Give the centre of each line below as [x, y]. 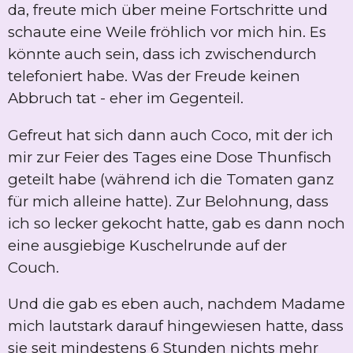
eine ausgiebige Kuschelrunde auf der [147, 245]
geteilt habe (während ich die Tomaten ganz [171, 179]
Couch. [35, 267]
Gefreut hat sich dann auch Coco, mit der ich [171, 135]
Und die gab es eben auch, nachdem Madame [176, 304]
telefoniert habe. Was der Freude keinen [154, 76]
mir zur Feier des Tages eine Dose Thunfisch [170, 157]
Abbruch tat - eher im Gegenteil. [128, 98]
